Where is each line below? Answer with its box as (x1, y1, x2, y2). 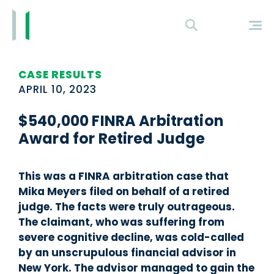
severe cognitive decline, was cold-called (18, 230, 244, 245)
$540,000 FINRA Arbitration (18, 111, 224, 131)
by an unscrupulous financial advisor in (18, 245, 236, 260)
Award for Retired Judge (18, 128, 206, 149)
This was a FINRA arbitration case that (18, 169, 229, 183)
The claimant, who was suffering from (18, 215, 224, 229)
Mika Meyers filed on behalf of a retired (18, 184, 229, 199)
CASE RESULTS (18, 67, 103, 82)
